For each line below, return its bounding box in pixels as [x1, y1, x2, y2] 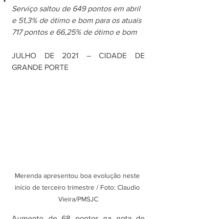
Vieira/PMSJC [58, 195, 98, 203]
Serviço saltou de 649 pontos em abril [12, 4, 142, 13]
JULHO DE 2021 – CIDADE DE [12, 51, 145, 60]
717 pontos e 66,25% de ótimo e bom [12, 28, 137, 36]
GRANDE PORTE [12, 63, 68, 71]
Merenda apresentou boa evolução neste [15, 172, 142, 180]
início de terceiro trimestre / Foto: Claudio [15, 183, 142, 192]
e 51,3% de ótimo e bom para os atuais [12, 16, 143, 24]
